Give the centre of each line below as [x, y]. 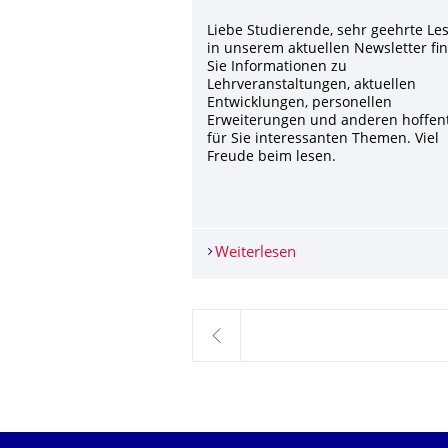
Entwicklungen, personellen [299, 103]
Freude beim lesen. [271, 157]
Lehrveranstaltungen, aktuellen [311, 85]
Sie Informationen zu [277, 67]
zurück [232, 344]
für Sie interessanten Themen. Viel [323, 139]
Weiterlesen [255, 253]
